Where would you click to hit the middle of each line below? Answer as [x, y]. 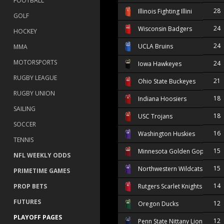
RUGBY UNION [34, 93]
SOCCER [25, 124]
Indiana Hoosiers [162, 99]
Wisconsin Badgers [165, 29]
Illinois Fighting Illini [165, 11]
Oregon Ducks [158, 204]
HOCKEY [25, 31]
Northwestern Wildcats [170, 169]
